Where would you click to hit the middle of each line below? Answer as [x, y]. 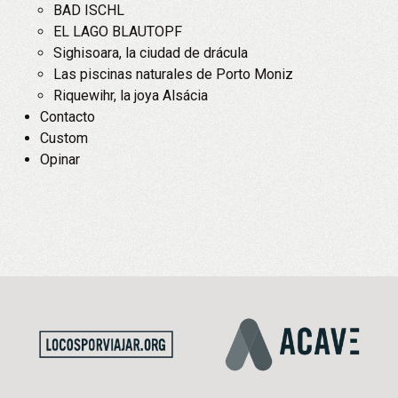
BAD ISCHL [89, 10]
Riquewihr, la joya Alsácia [131, 96]
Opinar [60, 159]
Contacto [68, 117]
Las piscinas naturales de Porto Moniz [173, 74]
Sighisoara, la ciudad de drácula [151, 53]
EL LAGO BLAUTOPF [118, 32]
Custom [64, 138]
